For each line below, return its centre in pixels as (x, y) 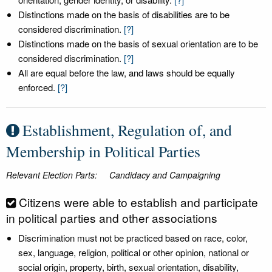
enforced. (37, 87)
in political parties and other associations (112, 218)
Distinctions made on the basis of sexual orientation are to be (138, 43)
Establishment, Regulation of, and (127, 130)
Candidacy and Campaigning (165, 175)
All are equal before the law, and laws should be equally (127, 73)
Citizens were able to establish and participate (138, 202)
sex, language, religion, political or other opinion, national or (134, 252)
